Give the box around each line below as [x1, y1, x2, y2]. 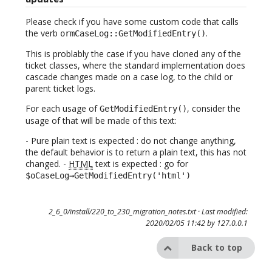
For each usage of [25, 103, 100, 115]
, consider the [187, 103, 240, 115]
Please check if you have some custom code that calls [25, 16, 239, 28]
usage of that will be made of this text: [25, 115, 177, 127]
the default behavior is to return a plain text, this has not [25, 146, 246, 158]
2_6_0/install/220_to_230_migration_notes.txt [48, 206, 196, 217]
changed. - [25, 158, 69, 170]
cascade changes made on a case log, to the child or [25, 71, 233, 83]
